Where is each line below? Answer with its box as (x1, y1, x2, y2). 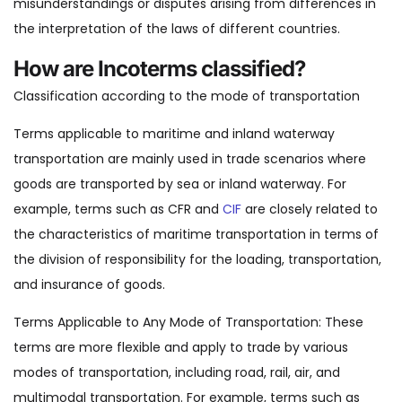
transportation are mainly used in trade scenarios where (13, 150, 366, 169)
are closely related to (241, 200, 378, 219)
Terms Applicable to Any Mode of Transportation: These (13, 313, 363, 332)
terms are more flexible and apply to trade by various (13, 338, 348, 357)
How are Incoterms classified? (13, 56, 305, 83)
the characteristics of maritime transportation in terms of (13, 225, 379, 244)
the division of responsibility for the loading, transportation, (13, 250, 381, 269)
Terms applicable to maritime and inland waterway (13, 125, 335, 144)
